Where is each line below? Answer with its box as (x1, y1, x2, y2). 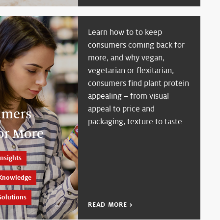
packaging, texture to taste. (88, 116, 185, 127)
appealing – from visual (88, 90, 169, 101)
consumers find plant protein (88, 78, 190, 88)
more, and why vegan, (88, 52, 165, 63)
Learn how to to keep (88, 27, 163, 37)
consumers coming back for (88, 39, 185, 50)
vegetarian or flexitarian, (88, 65, 174, 76)
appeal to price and (88, 103, 155, 114)
